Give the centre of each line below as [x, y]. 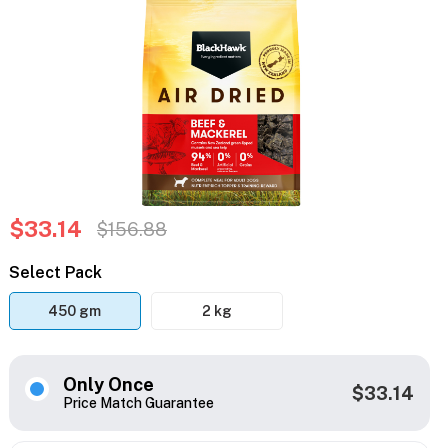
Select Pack [55, 273]
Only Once [108, 385]
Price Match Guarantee [138, 403]
